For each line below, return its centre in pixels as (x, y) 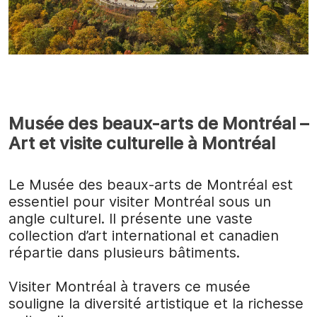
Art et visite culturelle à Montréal (142, 144)
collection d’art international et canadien (144, 236)
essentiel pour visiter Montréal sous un (140, 202)
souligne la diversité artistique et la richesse (156, 304)
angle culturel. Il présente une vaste (131, 219)
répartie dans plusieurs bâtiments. (124, 253)
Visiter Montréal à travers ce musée (129, 287)
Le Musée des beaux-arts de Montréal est (151, 185)
